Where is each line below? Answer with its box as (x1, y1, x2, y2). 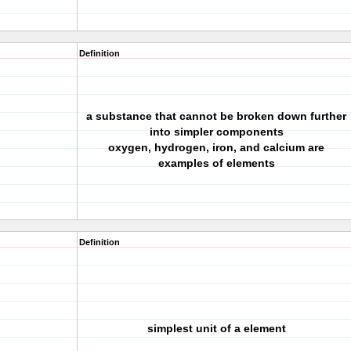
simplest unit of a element (147, 322, 286, 335)
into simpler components (149, 125, 284, 138)
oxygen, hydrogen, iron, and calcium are (108, 141, 324, 154)
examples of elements (157, 157, 275, 169)
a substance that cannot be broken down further (86, 110, 346, 122)
